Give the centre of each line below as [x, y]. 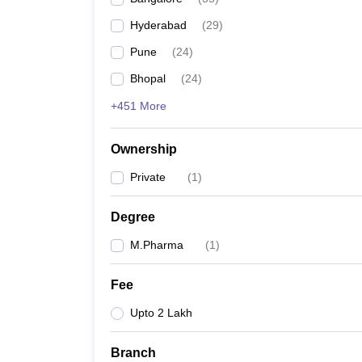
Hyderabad [158, 25]
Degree [133, 217]
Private [148, 177]
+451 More [139, 106]
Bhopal [148, 78]
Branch [133, 353]
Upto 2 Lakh [161, 313]
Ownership [144, 149]
